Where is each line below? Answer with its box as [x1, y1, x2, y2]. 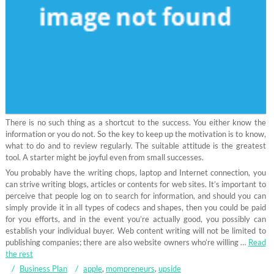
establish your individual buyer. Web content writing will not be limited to [5, 225, 266, 235]
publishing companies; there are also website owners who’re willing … [5, 237, 248, 247]
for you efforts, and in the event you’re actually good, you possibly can [5, 213, 266, 224]
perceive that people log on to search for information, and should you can [5, 190, 266, 201]
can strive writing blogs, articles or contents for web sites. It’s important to [5, 179, 266, 189]
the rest [5, 248, 33, 259]
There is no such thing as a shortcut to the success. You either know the [5, 117, 266, 127]
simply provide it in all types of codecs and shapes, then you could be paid [5, 202, 266, 212]
